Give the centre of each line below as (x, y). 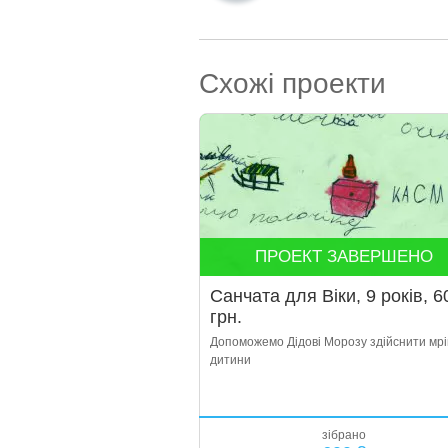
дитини (230, 360)
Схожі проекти (292, 83)
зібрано (344, 435)
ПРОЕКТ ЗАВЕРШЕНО (343, 256)
